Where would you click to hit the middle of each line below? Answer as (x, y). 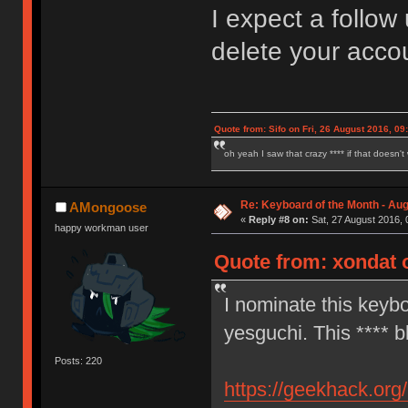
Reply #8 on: (278, 219)
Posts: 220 (79, 361)
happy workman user (102, 227)
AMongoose (107, 207)
